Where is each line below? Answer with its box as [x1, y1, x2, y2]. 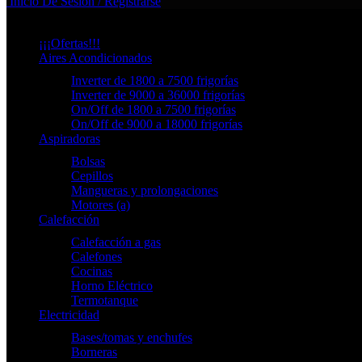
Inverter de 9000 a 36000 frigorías [71, 88, 245, 103]
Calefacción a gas [71, 235, 161, 250]
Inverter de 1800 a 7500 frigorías [71, 74, 238, 88]
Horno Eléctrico [71, 279, 153, 293]
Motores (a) [71, 198, 130, 213]
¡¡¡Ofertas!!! [39, 36, 100, 51]
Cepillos [71, 169, 113, 183]
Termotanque [71, 293, 138, 308]
